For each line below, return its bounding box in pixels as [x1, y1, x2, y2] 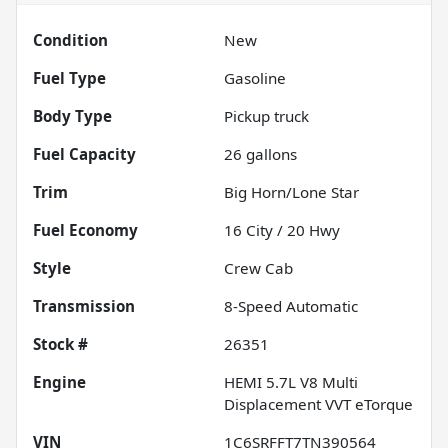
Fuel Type [33, 68, 106, 89]
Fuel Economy [33, 220, 138, 241]
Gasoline [224, 68, 286, 89]
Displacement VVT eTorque [224, 394, 413, 415]
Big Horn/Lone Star [224, 182, 359, 203]
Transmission [33, 296, 135, 317]
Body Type [33, 106, 112, 127]
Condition [33, 30, 108, 51]
